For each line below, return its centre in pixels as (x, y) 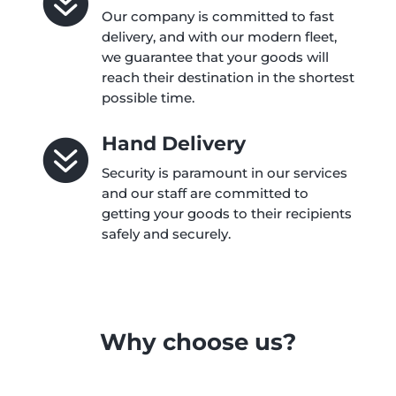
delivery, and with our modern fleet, (219, 37)
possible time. (148, 98)
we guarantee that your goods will (215, 57)
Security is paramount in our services (224, 173)
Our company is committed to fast (217, 17)
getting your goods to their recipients (226, 214)
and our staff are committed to (205, 194)
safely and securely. (166, 234)
